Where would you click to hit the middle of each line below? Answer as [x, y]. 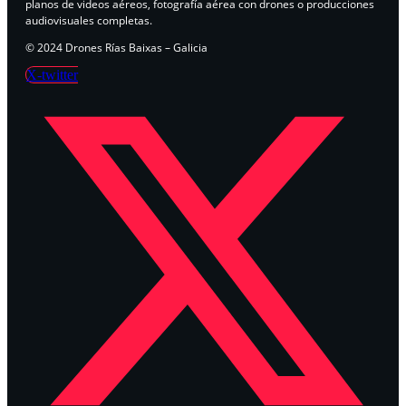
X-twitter [52, 75]
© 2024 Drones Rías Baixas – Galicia [116, 48]
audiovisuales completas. [89, 21]
